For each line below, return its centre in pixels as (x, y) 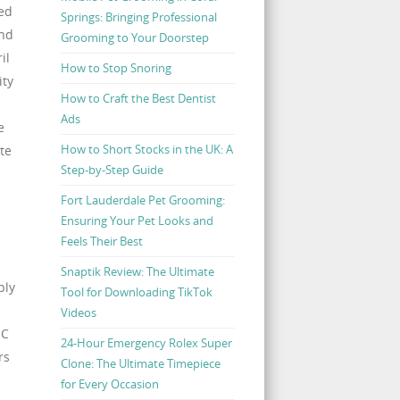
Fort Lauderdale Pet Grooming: (142, 200)
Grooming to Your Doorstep (134, 37)
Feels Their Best (101, 241)
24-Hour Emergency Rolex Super (146, 342)
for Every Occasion (109, 383)
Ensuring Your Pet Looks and (137, 220)
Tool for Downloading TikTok (136, 292)
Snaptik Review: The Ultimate (137, 271)
